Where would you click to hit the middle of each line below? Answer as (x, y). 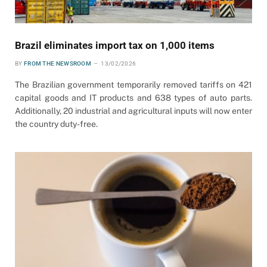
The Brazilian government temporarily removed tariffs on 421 (133, 84)
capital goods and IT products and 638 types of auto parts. (133, 97)
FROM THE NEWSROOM (58, 63)
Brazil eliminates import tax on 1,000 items (115, 45)
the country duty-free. (56, 124)
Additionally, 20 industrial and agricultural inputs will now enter (133, 111)
